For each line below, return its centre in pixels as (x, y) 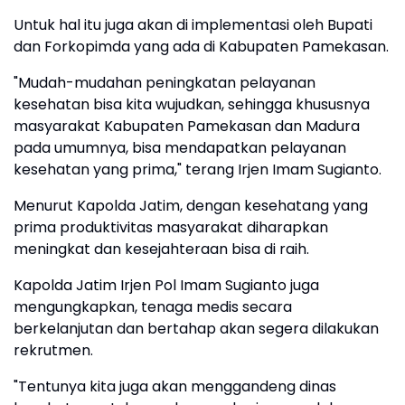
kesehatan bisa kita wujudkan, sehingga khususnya (192, 104)
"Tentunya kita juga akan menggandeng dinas (175, 386)
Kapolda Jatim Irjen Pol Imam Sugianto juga (166, 285)
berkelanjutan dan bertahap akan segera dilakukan (196, 329)
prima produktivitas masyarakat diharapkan (171, 227)
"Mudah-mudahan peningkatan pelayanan (165, 83)
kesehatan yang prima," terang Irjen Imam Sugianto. (198, 170)
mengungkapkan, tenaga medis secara (153, 307)
